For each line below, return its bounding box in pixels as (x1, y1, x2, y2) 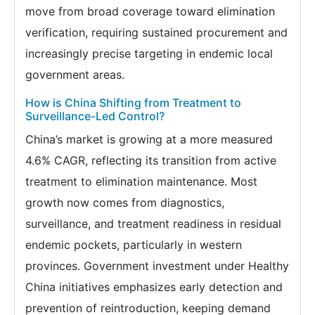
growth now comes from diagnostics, (25, 195, 224, 210)
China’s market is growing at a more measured (25, 132, 273, 147)
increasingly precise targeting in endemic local (25, 46, 273, 61)
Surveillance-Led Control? (25, 109, 165, 124)
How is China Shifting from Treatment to (25, 96, 241, 110)
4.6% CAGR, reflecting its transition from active (25, 153, 276, 168)
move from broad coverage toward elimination (25, 4, 275, 19)
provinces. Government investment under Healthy (25, 259, 289, 274)
